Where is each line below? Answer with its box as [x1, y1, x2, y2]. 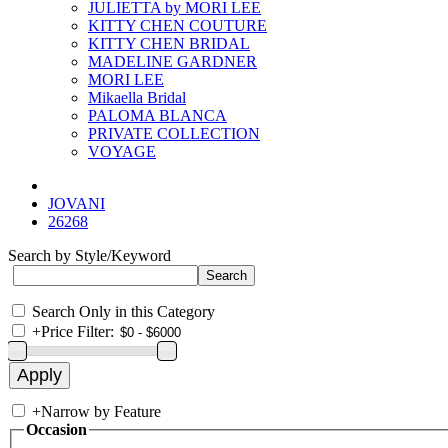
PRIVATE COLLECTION [88, 125, 260, 142]
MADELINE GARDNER [88, 53, 257, 70]
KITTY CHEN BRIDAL [88, 35, 250, 52]
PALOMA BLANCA [88, 107, 227, 124]
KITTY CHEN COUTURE [88, 17, 267, 34]
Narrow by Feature [41, 403, 161, 420]
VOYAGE [88, 143, 156, 160]
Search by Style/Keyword [8, 247, 171, 264]
